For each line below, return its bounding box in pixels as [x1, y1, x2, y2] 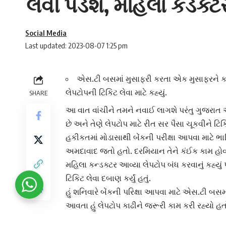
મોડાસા [100, 132, 123, 143]
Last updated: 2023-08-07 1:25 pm [25, 41, 128, 50]
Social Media [25, 28, 67, 38]
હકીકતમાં [66, 132, 100, 143]
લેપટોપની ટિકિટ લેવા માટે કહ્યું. [66, 87, 167, 98]
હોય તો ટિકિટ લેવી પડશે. [66, 214, 145, 224]
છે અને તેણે [66, 119, 105, 129]
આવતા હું [66, 200, 98, 211]
